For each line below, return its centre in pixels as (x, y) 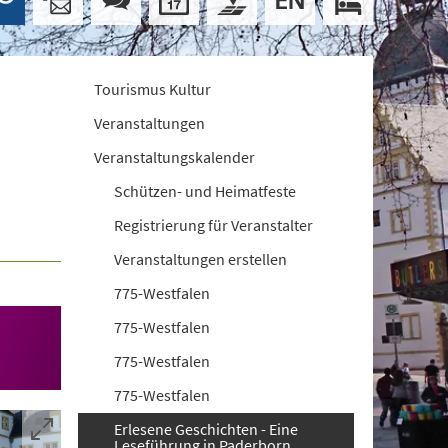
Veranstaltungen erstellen (201, 259)
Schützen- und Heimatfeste (205, 191)
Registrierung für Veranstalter (214, 225)
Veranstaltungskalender (175, 157)
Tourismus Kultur (153, 89)
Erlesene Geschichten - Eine (206, 429)
